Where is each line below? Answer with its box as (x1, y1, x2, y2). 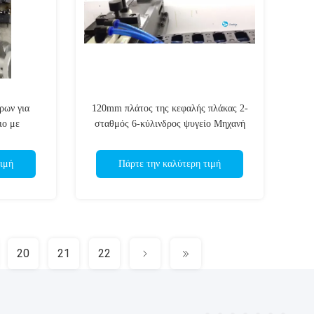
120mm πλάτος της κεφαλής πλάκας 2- (91, 103, 248, 114)
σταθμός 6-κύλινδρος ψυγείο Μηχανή (94, 118, 245, 129)
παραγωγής (148, 134, 191, 144)
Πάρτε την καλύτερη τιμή (118, 158, 221, 169)
